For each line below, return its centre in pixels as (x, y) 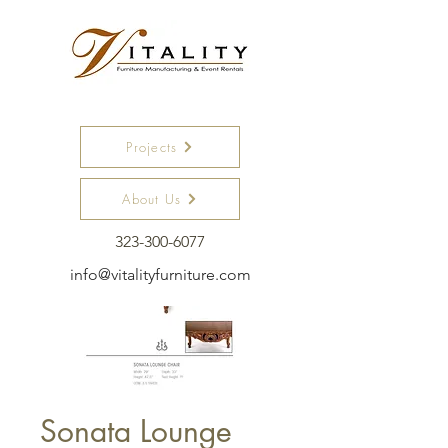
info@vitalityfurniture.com (160, 274)
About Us (152, 199)
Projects (152, 147)
